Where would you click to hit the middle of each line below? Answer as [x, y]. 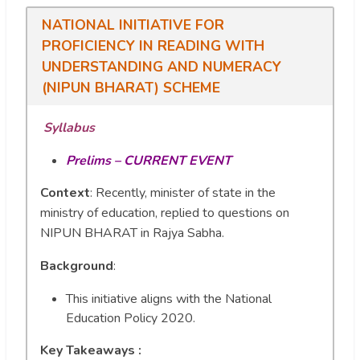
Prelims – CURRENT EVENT [149, 161]
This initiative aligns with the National [169, 299]
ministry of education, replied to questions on [165, 213]
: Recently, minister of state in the [183, 193]
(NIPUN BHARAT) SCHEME [131, 88]
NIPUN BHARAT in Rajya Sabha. [132, 233]
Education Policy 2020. [131, 319]
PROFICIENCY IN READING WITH [153, 46]
